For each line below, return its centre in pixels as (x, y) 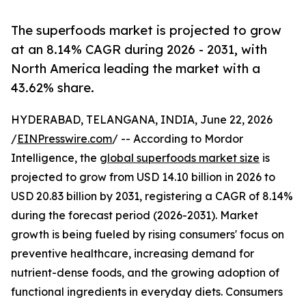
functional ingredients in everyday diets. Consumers (147, 292)
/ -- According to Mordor (178, 139)
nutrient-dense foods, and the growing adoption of (145, 273)
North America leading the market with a (136, 69)
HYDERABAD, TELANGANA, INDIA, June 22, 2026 (142, 120)
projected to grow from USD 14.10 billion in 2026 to (143, 177)
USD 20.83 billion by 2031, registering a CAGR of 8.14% (152, 196)
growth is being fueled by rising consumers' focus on (148, 235)
